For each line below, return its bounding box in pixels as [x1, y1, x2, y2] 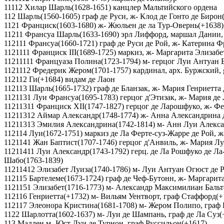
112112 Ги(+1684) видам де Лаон [4, 75, 115, 84]
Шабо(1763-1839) [4, 156, 63, 165]
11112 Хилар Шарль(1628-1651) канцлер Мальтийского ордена [4, 3, 217, 12]
